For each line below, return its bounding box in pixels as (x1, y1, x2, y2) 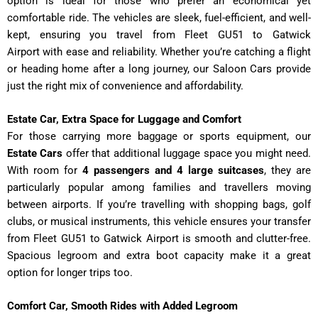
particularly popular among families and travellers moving (7, 180, 311, 194)
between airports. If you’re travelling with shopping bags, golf (7, 197, 311, 211)
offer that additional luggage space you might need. (62, 146, 312, 160)
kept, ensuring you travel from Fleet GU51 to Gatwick (7, 28, 311, 41)
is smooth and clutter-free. (178, 231, 312, 245)
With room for (7, 163, 82, 177)
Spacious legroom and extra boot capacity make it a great (7, 248, 311, 262)
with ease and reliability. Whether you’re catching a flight (40, 45, 311, 58)
